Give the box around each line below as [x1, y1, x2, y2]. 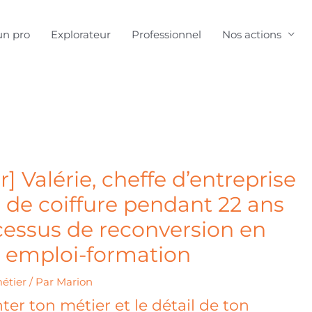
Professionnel [132, 27, 201, 41]
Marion [56, 274, 93, 288]
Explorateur [51, 27, 111, 41]
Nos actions [222, 27, 281, 41]
